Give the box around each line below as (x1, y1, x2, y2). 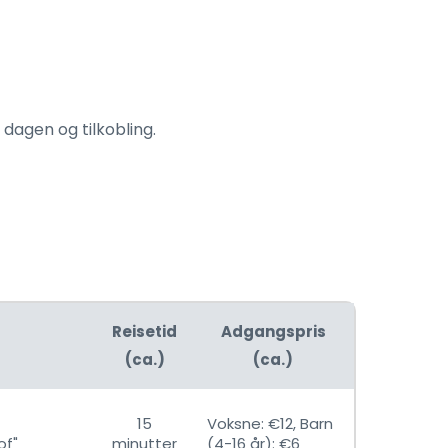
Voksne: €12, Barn (207, 413, 333, 434)
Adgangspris (220, 321, 326, 342)
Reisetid (112, 321, 177, 342)
